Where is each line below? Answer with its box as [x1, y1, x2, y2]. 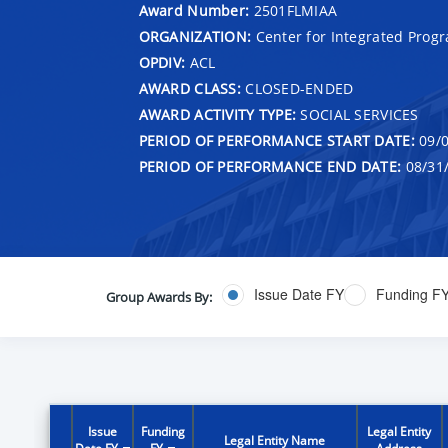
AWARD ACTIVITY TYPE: [138, 104, 297, 124]
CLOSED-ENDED [240, 78, 354, 98]
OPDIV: [138, 52, 186, 72]
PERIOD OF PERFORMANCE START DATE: [138, 130, 415, 150]
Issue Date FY [253, 284, 344, 305]
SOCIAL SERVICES [296, 104, 419, 124]
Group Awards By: [105, 287, 212, 306]
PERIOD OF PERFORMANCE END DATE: [138, 156, 402, 176]
